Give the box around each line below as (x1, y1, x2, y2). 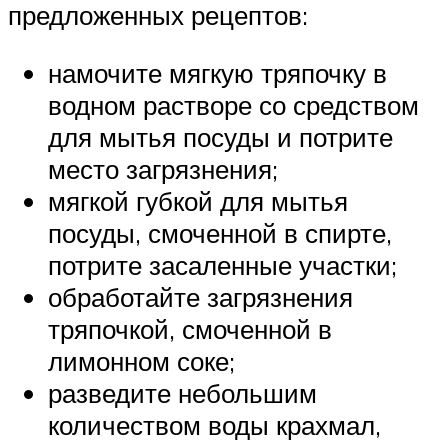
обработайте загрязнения (48, 281, 353, 314)
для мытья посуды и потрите (48, 121, 393, 154)
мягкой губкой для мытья (48, 185, 348, 218)
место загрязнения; (48, 153, 278, 186)
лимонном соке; (48, 345, 235, 378)
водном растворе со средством (48, 89, 419, 122)
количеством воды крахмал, (48, 409, 381, 442)
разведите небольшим (48, 377, 317, 410)
